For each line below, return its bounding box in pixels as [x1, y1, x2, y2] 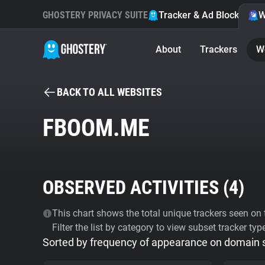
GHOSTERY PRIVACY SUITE [43, 9, 148, 21]
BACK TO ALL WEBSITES [57, 86, 162, 98]
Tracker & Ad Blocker [159, 9, 248, 21]
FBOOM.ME [43, 114, 150, 142]
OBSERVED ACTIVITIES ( [43, 176, 229, 199]
